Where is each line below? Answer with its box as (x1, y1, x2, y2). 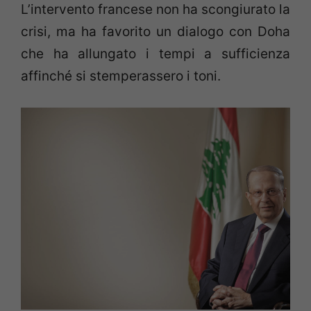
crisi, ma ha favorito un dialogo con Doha (21, 24, 290, 40)
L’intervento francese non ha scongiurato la (21, 1, 290, 18)
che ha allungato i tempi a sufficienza (21, 46, 290, 62)
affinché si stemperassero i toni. (21, 68, 221, 85)
